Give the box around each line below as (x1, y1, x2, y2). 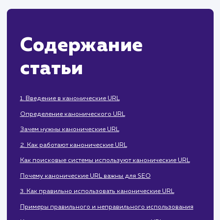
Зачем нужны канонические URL (22, 189, 133, 197)
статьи (22, 114, 93, 136)
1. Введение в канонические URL (22, 155, 133, 163)
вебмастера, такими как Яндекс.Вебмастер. (7, 19, 213, 29)
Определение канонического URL (22, 172, 139, 180)
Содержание (22, 88, 159, 110)
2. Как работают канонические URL (22, 206, 141, 214)
